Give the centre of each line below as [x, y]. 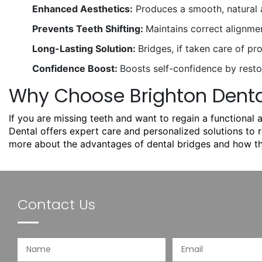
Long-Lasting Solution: [85, 48]
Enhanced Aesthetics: [82, 8]
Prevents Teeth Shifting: [89, 28]
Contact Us [56, 204]
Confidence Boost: [76, 68]
